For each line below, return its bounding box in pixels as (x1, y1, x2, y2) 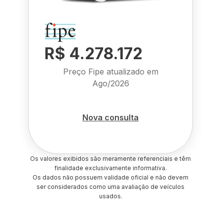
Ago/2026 (92, 78, 129, 88)
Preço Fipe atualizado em (63, 67, 158, 76)
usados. (99, 192, 122, 200)
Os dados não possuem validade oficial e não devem (33, 174, 188, 181)
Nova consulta (82, 112, 139, 122)
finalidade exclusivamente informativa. (54, 164, 167, 172)
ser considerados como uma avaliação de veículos (37, 183, 184, 190)
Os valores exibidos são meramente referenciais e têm (30, 155, 191, 162)
